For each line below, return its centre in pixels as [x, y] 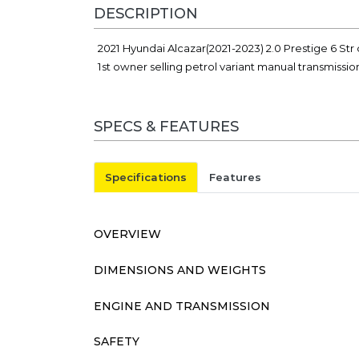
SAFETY [117, 342]
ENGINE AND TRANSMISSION [182, 306]
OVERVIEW [127, 234]
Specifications [146, 177]
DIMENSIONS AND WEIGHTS [180, 270]
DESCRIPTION [146, 14]
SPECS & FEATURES [166, 126]
